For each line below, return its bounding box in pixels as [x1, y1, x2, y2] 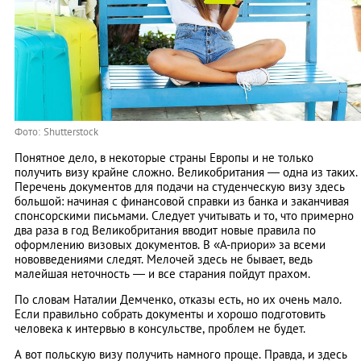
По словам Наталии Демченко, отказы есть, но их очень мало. [15, 291, 342, 307]
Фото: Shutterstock [15, 124, 98, 139]
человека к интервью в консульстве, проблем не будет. [15, 320, 305, 336]
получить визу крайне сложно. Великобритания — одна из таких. [15, 164, 358, 180]
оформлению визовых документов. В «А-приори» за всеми [15, 236, 326, 252]
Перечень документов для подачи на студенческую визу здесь [15, 178, 345, 194]
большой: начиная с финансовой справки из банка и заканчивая [15, 193, 349, 209]
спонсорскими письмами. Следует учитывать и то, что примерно [15, 207, 354, 223]
